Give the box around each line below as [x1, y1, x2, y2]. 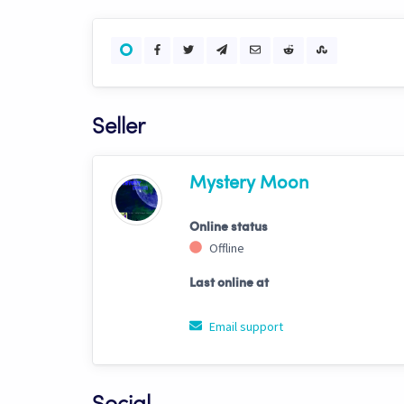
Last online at [189, 276, 269, 289]
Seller [92, 116, 145, 139]
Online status [189, 220, 268, 234]
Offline [207, 239, 244, 256]
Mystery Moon [189, 174, 309, 193]
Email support [207, 317, 283, 335]
